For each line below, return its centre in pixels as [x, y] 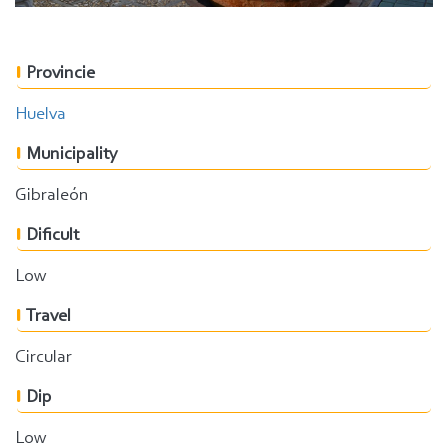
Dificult [52, 235]
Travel [48, 316]
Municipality [72, 154]
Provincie [60, 73]
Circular [43, 357]
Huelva [40, 114]
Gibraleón [52, 195]
